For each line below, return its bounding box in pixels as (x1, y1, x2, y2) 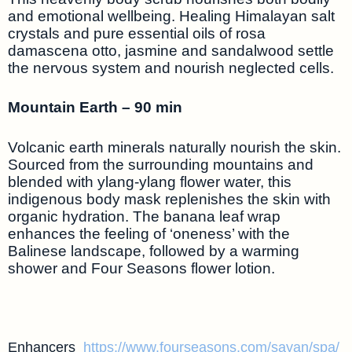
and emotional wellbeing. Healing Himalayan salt (8, 7, 335, 24)
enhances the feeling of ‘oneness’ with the (8, 225, 290, 242)
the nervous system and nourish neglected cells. (8, 59, 334, 76)
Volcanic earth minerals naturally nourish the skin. (8, 138, 341, 156)
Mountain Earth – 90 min (8, 99, 182, 116)
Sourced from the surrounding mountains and (8, 156, 313, 173)
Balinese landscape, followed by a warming (8, 242, 299, 259)
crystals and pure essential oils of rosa (8, 24, 266, 42)
